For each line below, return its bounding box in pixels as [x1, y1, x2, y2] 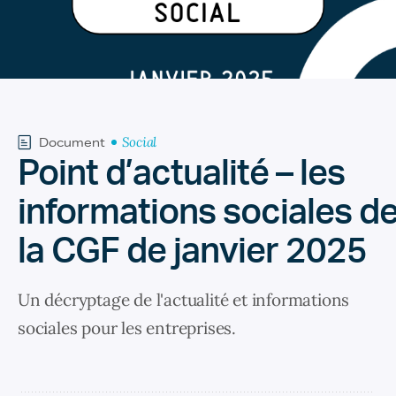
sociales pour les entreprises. [18, 316, 237, 339]
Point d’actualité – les [18, 156, 345, 192]
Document [39, 133, 105, 150]
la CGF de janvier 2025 [18, 233, 367, 270]
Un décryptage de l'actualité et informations [18, 288, 350, 310]
